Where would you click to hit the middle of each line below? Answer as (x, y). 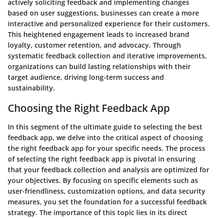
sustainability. (31, 88)
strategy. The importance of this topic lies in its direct (98, 212)
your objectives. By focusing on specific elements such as (103, 180)
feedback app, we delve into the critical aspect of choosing (105, 137)
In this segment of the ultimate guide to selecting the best (105, 127)
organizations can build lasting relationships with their (99, 67)
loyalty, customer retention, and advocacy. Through (94, 45)
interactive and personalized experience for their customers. (109, 24)
